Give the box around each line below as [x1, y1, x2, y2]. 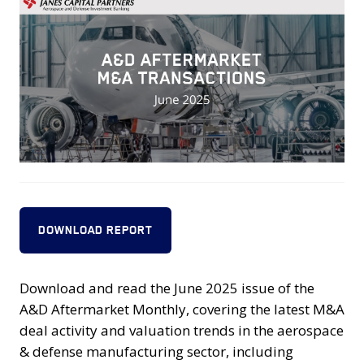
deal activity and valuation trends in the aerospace [19, 320, 344, 340]
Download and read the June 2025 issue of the [19, 278, 314, 297]
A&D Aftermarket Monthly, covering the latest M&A [19, 299, 344, 318]
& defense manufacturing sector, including [19, 341, 293, 361]
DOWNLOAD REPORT [38, 223, 154, 238]
